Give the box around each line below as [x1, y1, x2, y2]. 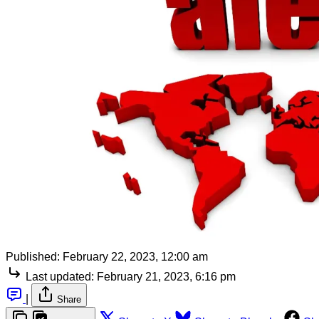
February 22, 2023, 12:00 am [63, 250, 208, 263]
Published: [6, 250, 60, 263]
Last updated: [26, 270, 94, 283]
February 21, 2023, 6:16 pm [97, 270, 236, 283]
